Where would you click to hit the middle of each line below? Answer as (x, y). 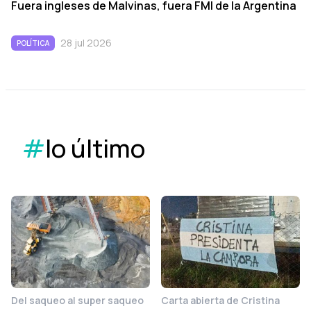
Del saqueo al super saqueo (77, 300)
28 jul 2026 (86, 42)
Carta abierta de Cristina (220, 300)
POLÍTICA (33, 43)
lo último (95, 148)
